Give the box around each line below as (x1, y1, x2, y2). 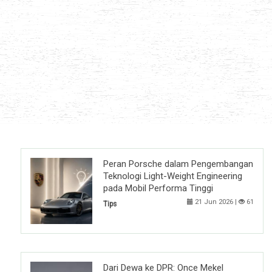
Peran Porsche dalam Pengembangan (103, 158, 253, 170)
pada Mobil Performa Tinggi (103, 183, 213, 194)
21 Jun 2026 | (193, 198, 239, 206)
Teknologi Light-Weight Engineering (103, 171, 242, 182)
